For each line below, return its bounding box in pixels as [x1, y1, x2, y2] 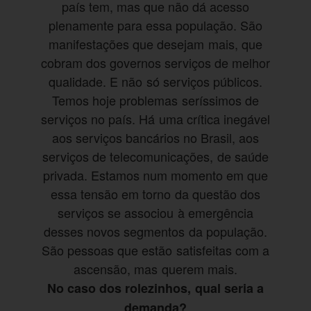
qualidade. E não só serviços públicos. [49, 72, 262, 91]
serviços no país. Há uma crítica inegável [41, 110, 270, 128]
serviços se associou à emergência [58, 203, 253, 222]
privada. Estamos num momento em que [42, 166, 269, 185]
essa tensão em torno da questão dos [51, 185, 260, 203]
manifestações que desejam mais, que [49, 35, 262, 53]
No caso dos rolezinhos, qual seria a [47, 279, 264, 298]
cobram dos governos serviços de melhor [40, 53, 271, 72]
